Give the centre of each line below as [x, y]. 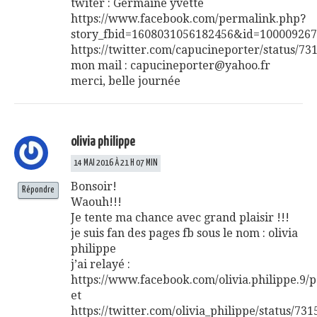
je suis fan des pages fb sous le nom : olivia [184, 233]
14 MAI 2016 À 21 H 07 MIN [116, 163]
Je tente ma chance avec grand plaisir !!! [180, 217]
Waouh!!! [96, 202]
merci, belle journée [126, 81]
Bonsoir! [94, 186]
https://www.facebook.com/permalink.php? [188, 18]
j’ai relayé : [100, 264]
